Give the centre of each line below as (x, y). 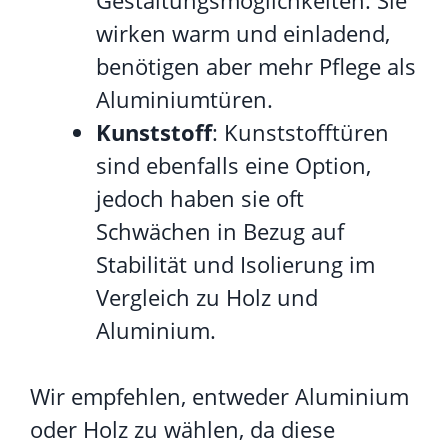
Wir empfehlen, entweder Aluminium (219, 395)
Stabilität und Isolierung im (235, 263)
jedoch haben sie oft (200, 197)
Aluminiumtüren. (184, 98)
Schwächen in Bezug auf (220, 230)
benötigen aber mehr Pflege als (256, 65)
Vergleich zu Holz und (207, 296)
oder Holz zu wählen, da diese (182, 428)
